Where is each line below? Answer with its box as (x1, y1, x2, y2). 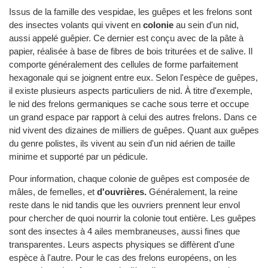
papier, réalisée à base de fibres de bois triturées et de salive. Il (9, 46, 252, 57)
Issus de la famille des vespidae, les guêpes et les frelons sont (9, 7, 252, 17)
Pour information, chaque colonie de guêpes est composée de (9, 173, 249, 184)
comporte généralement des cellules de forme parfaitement (9, 59, 238, 70)
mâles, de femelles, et (9, 187, 97, 197)
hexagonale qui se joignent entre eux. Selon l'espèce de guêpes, (9, 72, 258, 83)
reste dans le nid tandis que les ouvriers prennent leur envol (9, 200, 240, 211)
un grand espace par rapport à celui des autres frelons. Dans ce (9, 112, 257, 123)
